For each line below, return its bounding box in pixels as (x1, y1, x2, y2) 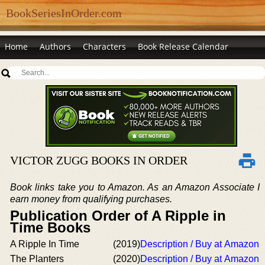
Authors (40, 41, 71, 52)
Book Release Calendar (138, 41, 228, 52)
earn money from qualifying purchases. (10, 194, 172, 204)
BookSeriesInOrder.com (6, 7, 122, 20)
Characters (83, 41, 126, 52)
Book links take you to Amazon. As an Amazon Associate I (10, 182, 260, 192)
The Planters (10, 254, 64, 264)
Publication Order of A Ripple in (10, 208, 226, 224)
